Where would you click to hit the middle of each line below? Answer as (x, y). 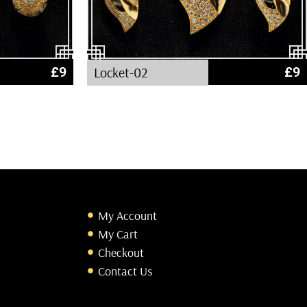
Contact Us (125, 271)
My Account (127, 215)
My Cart (118, 234)
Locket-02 (121, 73)
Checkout (121, 252)
